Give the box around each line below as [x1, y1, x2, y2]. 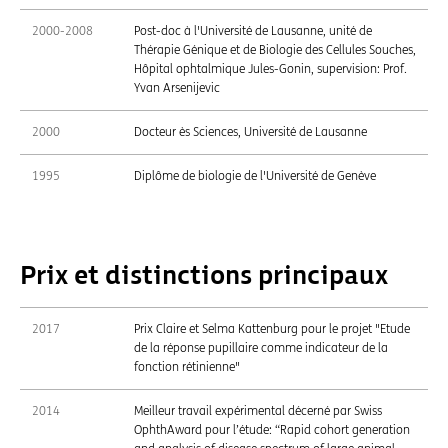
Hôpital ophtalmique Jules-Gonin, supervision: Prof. [134, 61, 407, 76]
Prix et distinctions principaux [20, 260, 388, 292]
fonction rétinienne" [134, 359, 240, 374]
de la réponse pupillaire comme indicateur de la [134, 340, 388, 355]
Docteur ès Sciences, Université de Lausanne [134, 124, 367, 139]
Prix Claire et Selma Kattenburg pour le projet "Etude [134, 321, 410, 336]
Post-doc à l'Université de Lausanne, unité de [134, 23, 372, 38]
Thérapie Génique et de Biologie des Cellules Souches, [134, 42, 416, 57]
